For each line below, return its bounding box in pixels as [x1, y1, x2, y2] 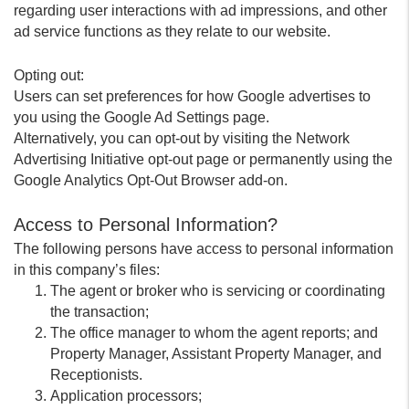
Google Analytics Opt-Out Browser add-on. [14, 173, 288, 188]
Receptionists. [50, 367, 142, 383]
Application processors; [50, 388, 202, 404]
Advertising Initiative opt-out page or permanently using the [14, 152, 393, 167]
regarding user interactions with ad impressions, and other [14, 3, 387, 18]
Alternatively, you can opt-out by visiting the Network [14, 131, 350, 146]
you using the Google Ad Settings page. [14, 110, 269, 125]
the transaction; [50, 304, 149, 320]
